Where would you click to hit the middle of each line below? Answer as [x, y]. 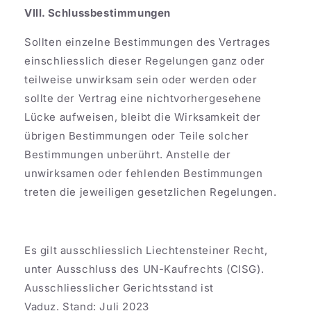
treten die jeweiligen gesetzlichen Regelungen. [152, 192]
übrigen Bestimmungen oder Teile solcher [137, 135]
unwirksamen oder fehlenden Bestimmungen [144, 173]
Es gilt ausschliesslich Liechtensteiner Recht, [146, 250]
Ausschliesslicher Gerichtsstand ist [119, 287]
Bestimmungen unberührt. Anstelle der [128, 154]
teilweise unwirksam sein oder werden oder [141, 79]
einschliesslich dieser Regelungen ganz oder [145, 60]
